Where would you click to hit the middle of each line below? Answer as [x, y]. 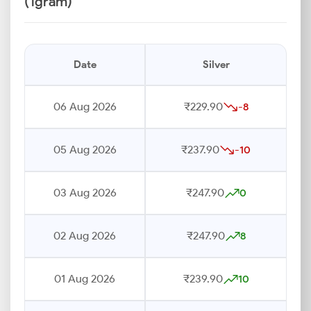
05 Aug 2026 [85, 150]
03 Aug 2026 [85, 193]
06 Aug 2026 [85, 107]
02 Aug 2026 [85, 236]
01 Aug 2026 [85, 279]
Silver [216, 65]
